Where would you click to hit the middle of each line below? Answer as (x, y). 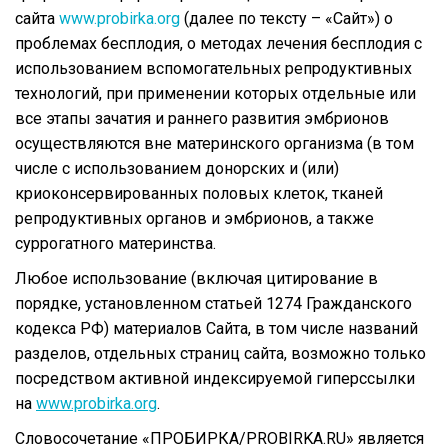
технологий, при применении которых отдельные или (215, 93)
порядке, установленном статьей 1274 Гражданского (213, 303)
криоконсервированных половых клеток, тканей (199, 193)
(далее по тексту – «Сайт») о (286, 18)
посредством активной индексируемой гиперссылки (215, 378)
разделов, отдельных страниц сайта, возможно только (220, 353)
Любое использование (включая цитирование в (196, 278)
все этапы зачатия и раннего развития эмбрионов (202, 118)
